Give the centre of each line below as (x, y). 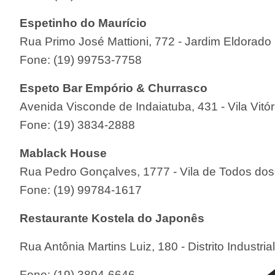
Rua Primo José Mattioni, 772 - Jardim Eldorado (146, 41)
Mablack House (64, 153)
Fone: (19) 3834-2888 (78, 125)
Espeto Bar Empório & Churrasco (114, 88)
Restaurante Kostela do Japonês (112, 218)
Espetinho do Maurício (83, 23)
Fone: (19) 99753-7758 (81, 60)
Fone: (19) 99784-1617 (81, 190)
